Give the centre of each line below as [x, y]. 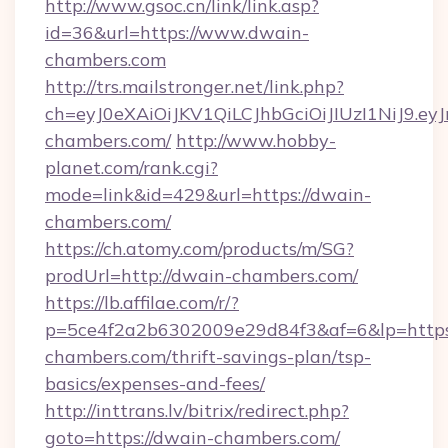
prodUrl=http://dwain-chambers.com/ [201, 275]
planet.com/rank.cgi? [131, 167]
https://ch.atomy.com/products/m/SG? [199, 248]
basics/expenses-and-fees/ [155, 383]
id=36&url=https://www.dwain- [177, 32]
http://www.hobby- [256, 140]
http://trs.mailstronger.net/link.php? [194, 86]
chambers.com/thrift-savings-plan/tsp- [208, 356]
